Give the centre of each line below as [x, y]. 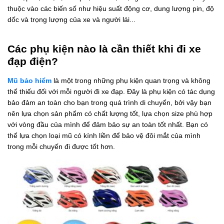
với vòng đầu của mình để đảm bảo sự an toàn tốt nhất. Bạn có [108, 125]
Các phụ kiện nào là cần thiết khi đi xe [104, 49]
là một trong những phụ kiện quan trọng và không [131, 81]
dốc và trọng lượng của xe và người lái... [71, 20]
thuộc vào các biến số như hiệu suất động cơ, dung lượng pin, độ [111, 9]
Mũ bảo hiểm [29, 81]
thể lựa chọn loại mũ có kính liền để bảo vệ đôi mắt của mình [104, 136]
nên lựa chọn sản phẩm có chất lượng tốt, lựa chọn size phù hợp [110, 114]
